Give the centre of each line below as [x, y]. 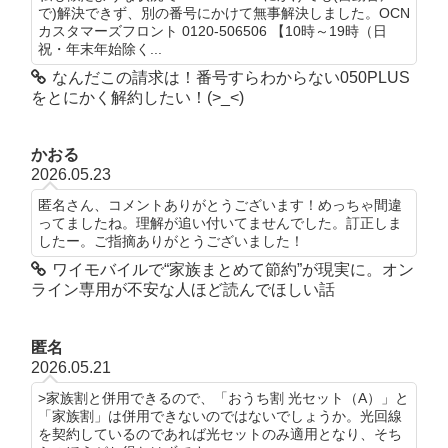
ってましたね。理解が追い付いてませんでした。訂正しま [219, 223]
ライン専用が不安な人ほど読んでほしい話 [182, 290]
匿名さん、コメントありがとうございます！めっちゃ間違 [219, 205]
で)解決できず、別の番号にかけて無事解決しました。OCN [223, 13]
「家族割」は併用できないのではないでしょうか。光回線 [219, 415]
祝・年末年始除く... [99, 49]
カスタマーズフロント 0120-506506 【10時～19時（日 [212, 31]
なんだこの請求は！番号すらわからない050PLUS [230, 78]
